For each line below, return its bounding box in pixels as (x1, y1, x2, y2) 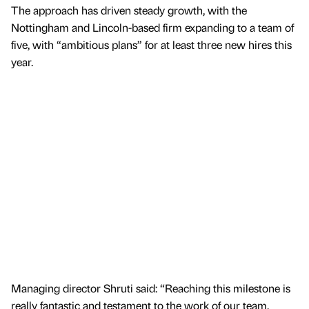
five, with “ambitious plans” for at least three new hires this (11, 37, 292, 52)
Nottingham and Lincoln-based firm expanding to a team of (11, 20, 294, 35)
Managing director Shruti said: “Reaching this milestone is (11, 280, 290, 295)
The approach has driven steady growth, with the (11, 3, 247, 18)
